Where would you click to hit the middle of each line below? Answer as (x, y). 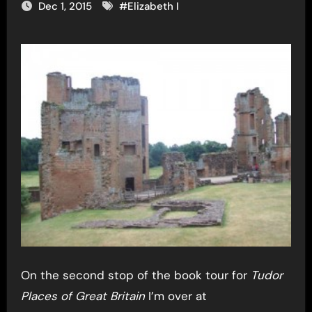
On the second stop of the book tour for (135, 275)
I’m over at (175, 296)
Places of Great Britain (83, 296)
